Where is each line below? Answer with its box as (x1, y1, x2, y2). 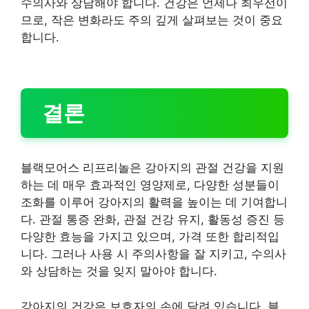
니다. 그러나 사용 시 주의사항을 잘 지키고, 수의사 (21, 247, 286, 261)
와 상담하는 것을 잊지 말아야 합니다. (21, 264, 217, 278)
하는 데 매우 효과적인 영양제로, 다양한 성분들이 (21, 178, 279, 192)
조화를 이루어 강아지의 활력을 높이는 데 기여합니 (21, 195, 288, 209)
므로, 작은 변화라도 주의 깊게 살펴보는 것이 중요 (21, 12, 283, 27)
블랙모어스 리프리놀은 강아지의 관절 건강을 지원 (21, 161, 284, 175)
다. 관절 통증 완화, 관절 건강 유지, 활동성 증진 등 (21, 212, 285, 226)
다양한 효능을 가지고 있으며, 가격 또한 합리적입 (21, 230, 279, 243)
